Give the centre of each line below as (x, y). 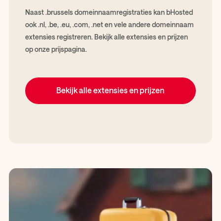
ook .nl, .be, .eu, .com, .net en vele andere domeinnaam (109, 24)
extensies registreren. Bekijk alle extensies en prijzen (106, 37)
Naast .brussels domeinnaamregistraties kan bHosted (109, 12)
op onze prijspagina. (56, 49)
